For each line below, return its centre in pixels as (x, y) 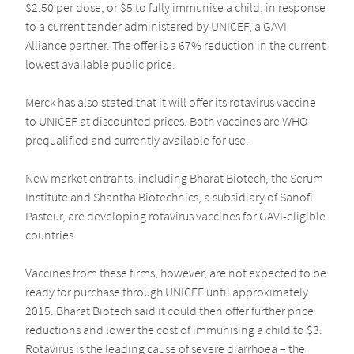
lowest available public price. (100, 64)
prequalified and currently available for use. (137, 140)
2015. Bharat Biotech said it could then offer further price (169, 311)
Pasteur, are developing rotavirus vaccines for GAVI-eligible (175, 216)
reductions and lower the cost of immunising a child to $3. (174, 330)
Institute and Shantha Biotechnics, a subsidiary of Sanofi (169, 197)
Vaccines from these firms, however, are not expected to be (176, 273)
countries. (51, 235)
